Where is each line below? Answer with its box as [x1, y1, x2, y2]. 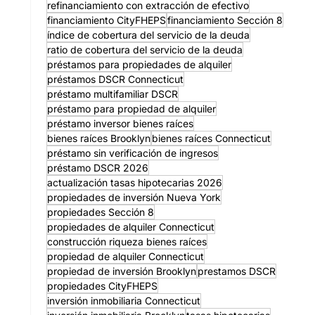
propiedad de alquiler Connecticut [46, 250, 204, 262]
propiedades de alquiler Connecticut [46, 220, 214, 233]
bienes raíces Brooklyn [46, 131, 150, 144]
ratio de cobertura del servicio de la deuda [46, 43, 243, 56]
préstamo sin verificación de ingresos [46, 146, 218, 159]
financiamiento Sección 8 [167, 13, 283, 26]
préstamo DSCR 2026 [46, 161, 148, 174]
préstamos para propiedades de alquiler [46, 58, 231, 70]
